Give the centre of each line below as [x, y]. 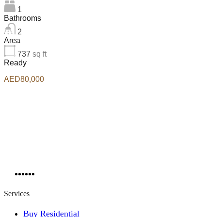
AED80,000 [24, 79]
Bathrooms [23, 18]
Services [17, 193]
